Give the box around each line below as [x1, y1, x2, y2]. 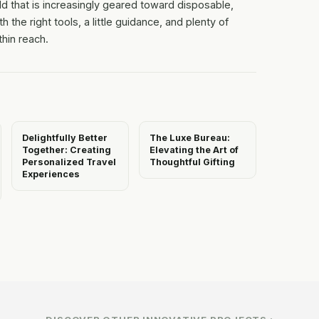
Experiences [21, 168, 80, 179]
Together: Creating [21, 144, 111, 155]
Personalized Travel [21, 156, 116, 167]
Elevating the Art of [149, 144, 239, 155]
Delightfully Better [21, 132, 108, 143]
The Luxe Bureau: [149, 132, 230, 143]
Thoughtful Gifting [149, 156, 235, 167]
